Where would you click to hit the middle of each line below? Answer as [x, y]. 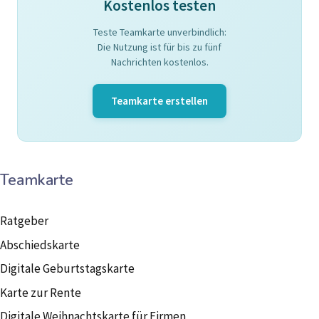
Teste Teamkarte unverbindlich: [159, 32]
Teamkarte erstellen [159, 101]
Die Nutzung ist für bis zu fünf [159, 47]
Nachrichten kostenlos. [159, 62]
